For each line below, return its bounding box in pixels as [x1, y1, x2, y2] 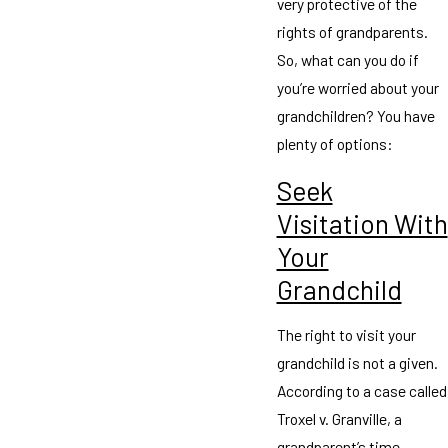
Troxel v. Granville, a [276, 409, 402, 429]
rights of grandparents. [276, 22, 428, 42]
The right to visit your [276, 325, 416, 345]
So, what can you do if [276, 50, 419, 70]
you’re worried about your [276, 78, 439, 98]
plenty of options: [276, 134, 393, 154]
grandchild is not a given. [276, 353, 438, 373]
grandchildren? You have [276, 106, 435, 126]
